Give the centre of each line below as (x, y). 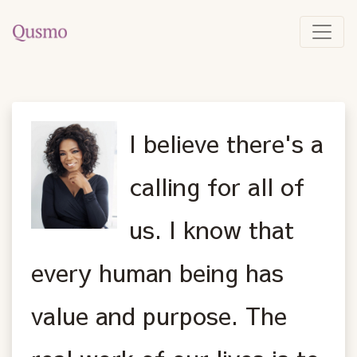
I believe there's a (227, 143)
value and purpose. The (159, 315)
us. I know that (212, 229)
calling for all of (217, 186)
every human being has (157, 272)
